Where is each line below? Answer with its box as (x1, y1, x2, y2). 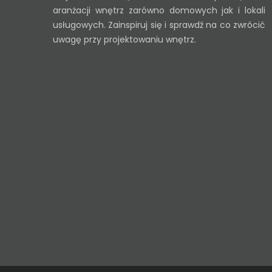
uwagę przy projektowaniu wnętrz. (53, 33, 196, 46)
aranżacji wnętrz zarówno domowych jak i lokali (53, 4, 265, 16)
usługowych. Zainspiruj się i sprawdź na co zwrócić (53, 18, 265, 31)
